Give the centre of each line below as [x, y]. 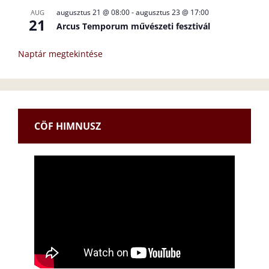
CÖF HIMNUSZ [68, 126]
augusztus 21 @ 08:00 [93, 13]
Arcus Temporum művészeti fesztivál [133, 26]
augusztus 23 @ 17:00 [172, 13]
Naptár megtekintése [60, 54]
